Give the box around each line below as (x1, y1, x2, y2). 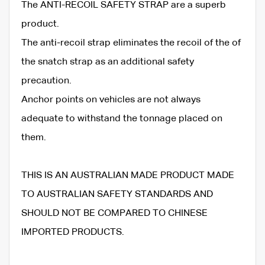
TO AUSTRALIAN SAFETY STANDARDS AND (21, 189, 213, 199)
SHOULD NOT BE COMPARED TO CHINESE (21, 208, 208, 218)
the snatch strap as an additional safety (21, 57, 194, 67)
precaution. (21, 76, 72, 86)
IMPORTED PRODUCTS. (21, 227, 124, 237)
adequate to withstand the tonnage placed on (21, 114, 222, 124)
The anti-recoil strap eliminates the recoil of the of (21, 38, 241, 48)
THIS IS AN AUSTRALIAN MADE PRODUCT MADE (21, 170, 234, 180)
